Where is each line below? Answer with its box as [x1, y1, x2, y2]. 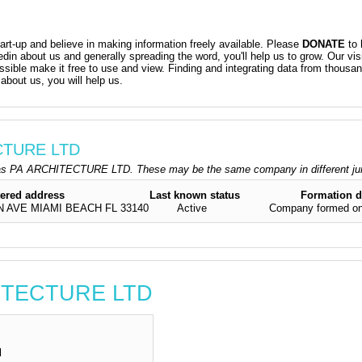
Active [177, 202, 208, 214]
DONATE [302, 38, 346, 50]
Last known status [149, 189, 241, 201]
